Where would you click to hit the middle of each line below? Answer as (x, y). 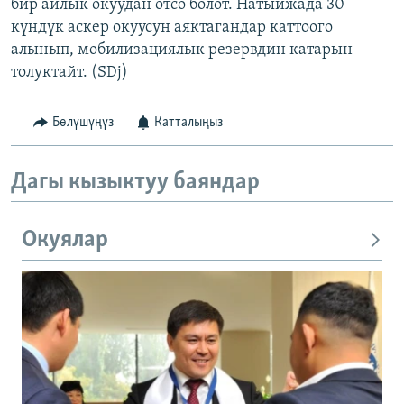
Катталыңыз (188, 123)
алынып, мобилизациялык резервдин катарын (182, 50)
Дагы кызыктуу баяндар (135, 182)
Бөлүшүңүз (83, 123)
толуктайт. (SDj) (69, 73)
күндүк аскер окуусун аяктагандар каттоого (172, 28)
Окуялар (65, 241)
